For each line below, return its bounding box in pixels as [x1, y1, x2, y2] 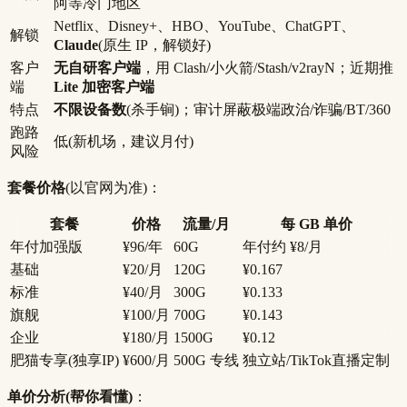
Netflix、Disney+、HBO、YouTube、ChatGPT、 [54, 17, 355, 34]
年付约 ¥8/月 [243, 238, 323, 254]
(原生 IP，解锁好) [98, 36, 211, 53]
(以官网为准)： [65, 179, 162, 195]
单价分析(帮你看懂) [7, 388, 133, 404]
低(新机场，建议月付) [54, 133, 194, 149]
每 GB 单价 [280, 215, 352, 232]
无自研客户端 [54, 59, 141, 75]
